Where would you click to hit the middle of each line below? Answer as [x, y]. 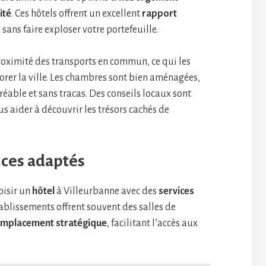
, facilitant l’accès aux [152, 223]
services [176, 191]
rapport [159, 14]
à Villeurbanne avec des [107, 191]
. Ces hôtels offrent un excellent [77, 14]
